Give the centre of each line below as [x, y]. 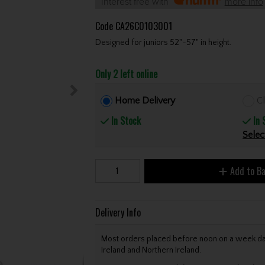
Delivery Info [118, 213]
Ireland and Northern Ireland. [151, 250]
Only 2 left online [126, 74]
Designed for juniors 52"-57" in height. [163, 42]
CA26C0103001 [143, 26]
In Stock [125, 120]
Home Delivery [145, 100]
